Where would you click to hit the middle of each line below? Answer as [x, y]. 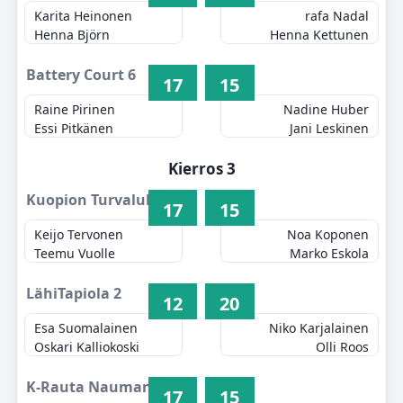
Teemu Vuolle [75, 253]
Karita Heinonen [84, 16]
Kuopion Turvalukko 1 [105, 200]
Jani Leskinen [329, 128]
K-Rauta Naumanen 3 [103, 387]
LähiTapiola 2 [73, 293]
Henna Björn [72, 35]
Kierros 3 [201, 169]
